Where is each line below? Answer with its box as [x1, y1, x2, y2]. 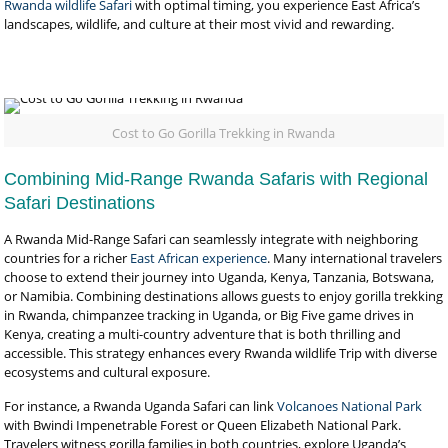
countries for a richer [4, 249, 131, 267]
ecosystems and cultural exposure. [4, 363, 211, 381]
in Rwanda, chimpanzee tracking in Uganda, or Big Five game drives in [4, 306, 415, 324]
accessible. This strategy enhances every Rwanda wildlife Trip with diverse [4, 344, 438, 362]
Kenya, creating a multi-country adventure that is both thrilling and [4, 325, 402, 343]
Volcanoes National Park [277, 397, 423, 415]
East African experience [130, 249, 268, 267]
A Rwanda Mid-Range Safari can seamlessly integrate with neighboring [4, 230, 419, 248]
